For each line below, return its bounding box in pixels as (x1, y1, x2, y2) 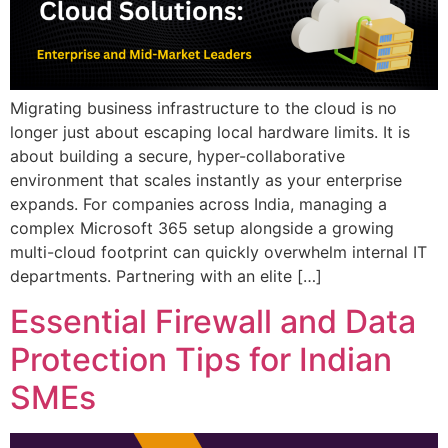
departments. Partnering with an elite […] (10, 266, 322, 287)
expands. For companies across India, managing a (10, 194, 387, 215)
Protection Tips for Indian (10, 339, 392, 379)
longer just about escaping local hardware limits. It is (10, 122, 410, 143)
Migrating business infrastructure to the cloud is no (10, 98, 397, 119)
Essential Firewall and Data (10, 301, 416, 341)
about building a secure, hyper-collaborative (10, 146, 345, 167)
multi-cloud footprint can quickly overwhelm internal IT (10, 242, 427, 263)
